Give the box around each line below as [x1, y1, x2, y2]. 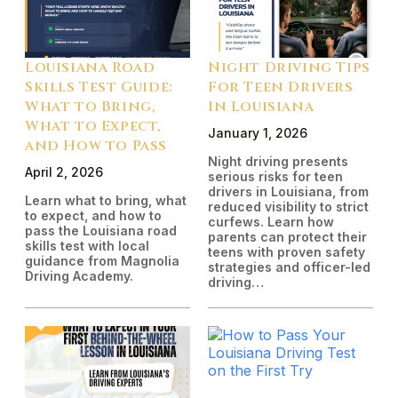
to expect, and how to [25, 208, 162, 224]
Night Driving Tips [208, 58, 370, 78]
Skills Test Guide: [25, 77, 173, 98]
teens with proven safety [208, 244, 365, 260]
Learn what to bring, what [25, 193, 187, 209]
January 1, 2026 [208, 125, 307, 141]
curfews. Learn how [208, 214, 334, 230]
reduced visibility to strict [208, 199, 369, 215]
